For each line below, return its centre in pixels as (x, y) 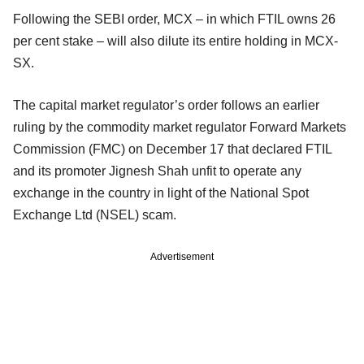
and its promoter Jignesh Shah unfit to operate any (157, 171)
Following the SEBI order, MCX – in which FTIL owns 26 (174, 19)
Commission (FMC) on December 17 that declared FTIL (172, 149)
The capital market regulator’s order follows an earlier (166, 106)
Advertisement (182, 257)
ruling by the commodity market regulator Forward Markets (180, 128)
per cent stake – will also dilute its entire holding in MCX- (175, 41)
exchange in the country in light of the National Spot (161, 193)
